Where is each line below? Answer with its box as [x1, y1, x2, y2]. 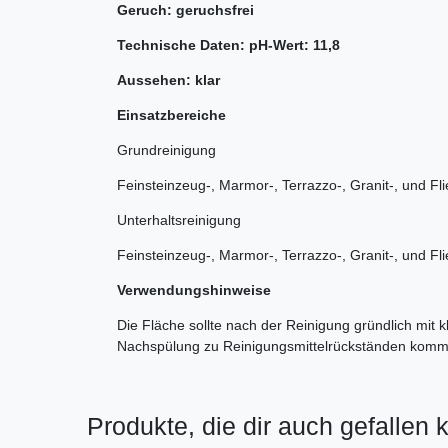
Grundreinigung [117, 142, 216, 159]
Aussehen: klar [117, 72, 224, 89]
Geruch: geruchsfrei [117, 2, 254, 19]
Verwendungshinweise [117, 282, 271, 299]
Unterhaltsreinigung [117, 212, 241, 229]
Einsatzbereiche [117, 107, 226, 124]
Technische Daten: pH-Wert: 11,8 [117, 37, 344, 54]
